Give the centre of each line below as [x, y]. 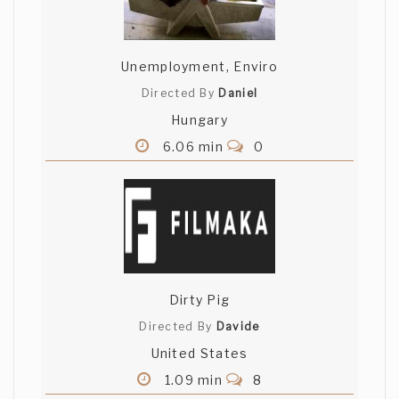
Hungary [199, 120]
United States [199, 354]
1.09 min [194, 380]
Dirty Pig [199, 300]
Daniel [238, 94]
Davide [238, 327]
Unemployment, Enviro [199, 67]
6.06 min [193, 147]
